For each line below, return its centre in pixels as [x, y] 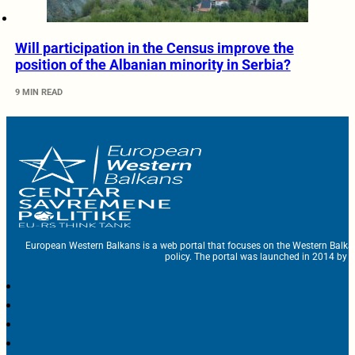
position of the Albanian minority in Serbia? [153, 64]
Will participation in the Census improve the [154, 48]
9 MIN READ [38, 92]
